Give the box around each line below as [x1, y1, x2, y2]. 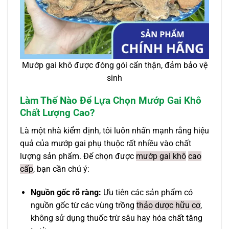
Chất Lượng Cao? [20, 107, 95, 119]
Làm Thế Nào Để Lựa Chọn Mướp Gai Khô [20, 95, 201, 107]
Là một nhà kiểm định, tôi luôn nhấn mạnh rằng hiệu [20, 125, 209, 135]
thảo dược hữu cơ [136, 200, 200, 210]
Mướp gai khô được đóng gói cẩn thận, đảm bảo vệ [21, 60, 208, 70]
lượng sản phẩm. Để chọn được [20, 151, 136, 161]
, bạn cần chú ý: [33, 164, 89, 174]
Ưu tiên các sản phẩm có [101, 187, 193, 197]
